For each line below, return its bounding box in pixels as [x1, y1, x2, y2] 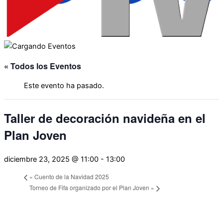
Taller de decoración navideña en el [4, 109, 206, 126]
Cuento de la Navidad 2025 [33, 172, 109, 181]
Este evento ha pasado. [24, 81, 104, 91]
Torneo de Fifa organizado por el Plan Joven [29, 183, 151, 192]
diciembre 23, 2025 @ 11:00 [4, 154, 99, 164]
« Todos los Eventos [4, 60, 81, 72]
